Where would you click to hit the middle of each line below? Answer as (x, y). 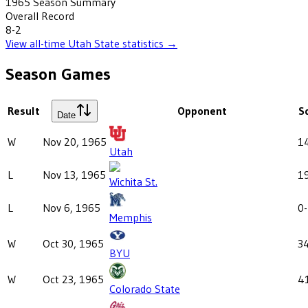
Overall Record (40, 15)
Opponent (202, 110)
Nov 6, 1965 (71, 207)
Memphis (131, 217)
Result (24, 110)
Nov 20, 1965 (75, 141)
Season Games (58, 74)
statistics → (148, 43)
